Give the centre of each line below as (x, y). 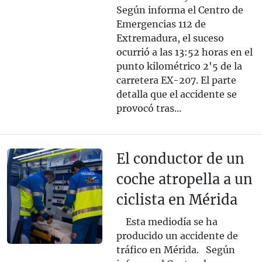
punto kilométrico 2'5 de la (179, 66)
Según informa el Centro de (180, 10)
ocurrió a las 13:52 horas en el (184, 52)
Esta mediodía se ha (167, 222)
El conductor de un (180, 159)
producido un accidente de (177, 236)
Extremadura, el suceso (170, 38)
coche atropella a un (184, 180)
